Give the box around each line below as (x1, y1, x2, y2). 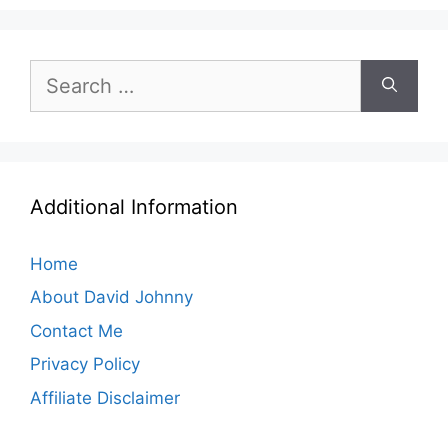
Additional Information (30, 194, 238, 219)
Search (29, 60, 85, 81)
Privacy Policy (30, 354, 140, 375)
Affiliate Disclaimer (30, 387, 180, 408)
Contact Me (30, 320, 123, 341)
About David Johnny (30, 287, 193, 308)
